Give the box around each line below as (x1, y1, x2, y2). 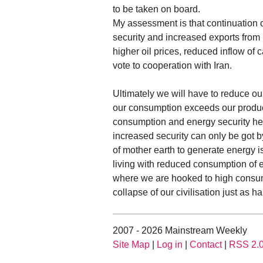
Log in (157, 240, 183, 250)
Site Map (113, 240, 150, 250)
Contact (190, 240, 222, 250)
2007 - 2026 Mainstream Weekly (113, 225, 247, 236)
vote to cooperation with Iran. (113, 60, 232, 71)
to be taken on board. (113, 4, 200, 15)
